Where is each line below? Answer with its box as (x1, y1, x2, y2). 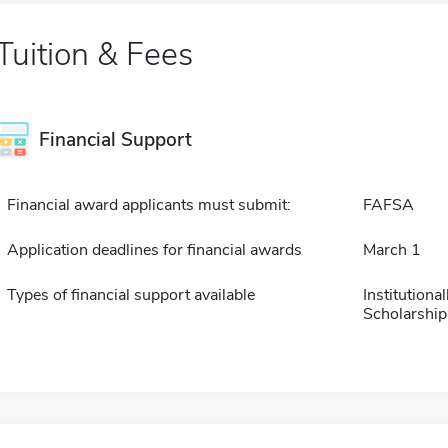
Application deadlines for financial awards (6, 239, 302, 261)
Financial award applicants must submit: (6, 194, 291, 216)
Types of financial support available (6, 284, 255, 306)
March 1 (362, 239, 421, 261)
